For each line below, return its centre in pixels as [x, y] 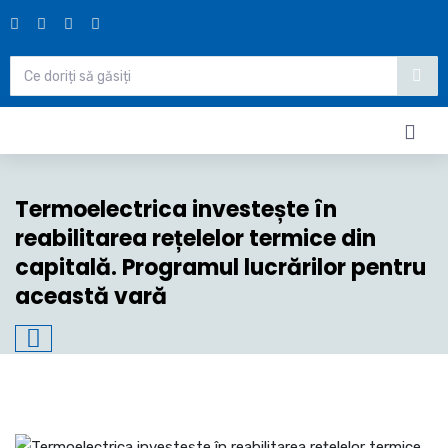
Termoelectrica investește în [176, 209]
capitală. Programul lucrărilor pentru [220, 267]
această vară [91, 296]
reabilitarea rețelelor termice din [195, 238]
